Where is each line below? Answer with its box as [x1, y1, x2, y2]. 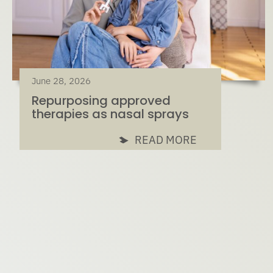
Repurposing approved [31, 92, 171, 110]
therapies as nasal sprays [31, 105, 189, 123]
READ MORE [134, 133, 197, 147]
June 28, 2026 [31, 75, 91, 87]
